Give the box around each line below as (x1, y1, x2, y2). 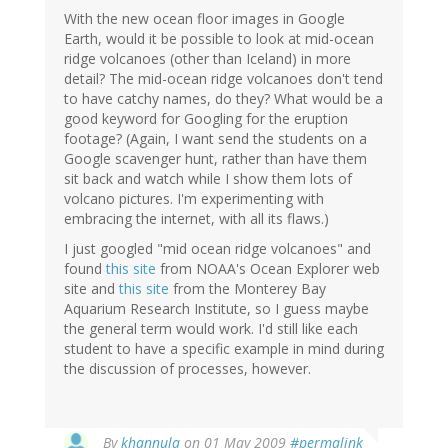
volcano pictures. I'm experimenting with (64, 189, 324, 209)
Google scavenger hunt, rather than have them (64, 149, 367, 169)
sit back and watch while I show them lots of (64, 169, 352, 189)
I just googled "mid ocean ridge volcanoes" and (64, 239, 371, 259)
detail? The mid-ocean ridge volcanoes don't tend (64, 69, 383, 89)
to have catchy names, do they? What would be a (64, 89, 383, 109)
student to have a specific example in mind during (64, 339, 384, 359)
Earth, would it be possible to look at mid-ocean (64, 29, 374, 49)
